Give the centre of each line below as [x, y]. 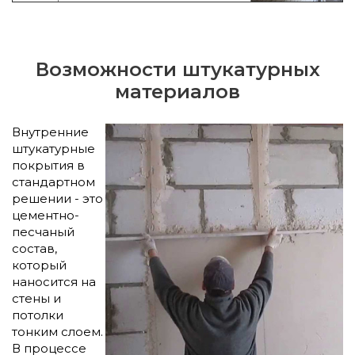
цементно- [46, 215]
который [39, 265]
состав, [34, 248]
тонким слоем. [57, 331]
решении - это [57, 198]
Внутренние [50, 132]
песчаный [43, 231]
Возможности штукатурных [177, 69]
